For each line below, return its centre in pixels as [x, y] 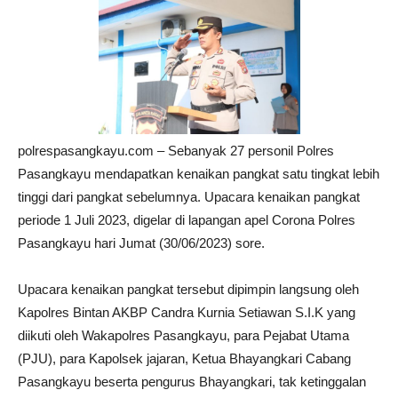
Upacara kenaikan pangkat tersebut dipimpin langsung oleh [188, 290]
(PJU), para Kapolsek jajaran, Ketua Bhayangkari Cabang [184, 359]
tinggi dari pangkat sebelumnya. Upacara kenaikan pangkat [189, 197]
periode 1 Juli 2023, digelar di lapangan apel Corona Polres [187, 220]
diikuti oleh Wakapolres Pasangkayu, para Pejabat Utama [183, 336]
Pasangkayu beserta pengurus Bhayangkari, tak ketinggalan [192, 382]
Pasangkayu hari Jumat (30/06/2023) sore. [141, 243]
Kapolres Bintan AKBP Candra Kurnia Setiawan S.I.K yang [187, 313]
